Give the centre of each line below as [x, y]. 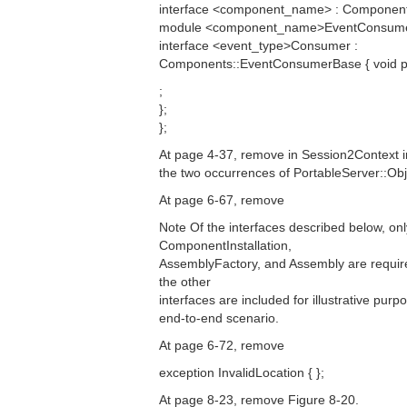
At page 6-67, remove [222, 200]
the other [185, 282]
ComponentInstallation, [225, 245]
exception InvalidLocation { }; [242, 372]
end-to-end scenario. [219, 318]
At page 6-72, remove [222, 345]
